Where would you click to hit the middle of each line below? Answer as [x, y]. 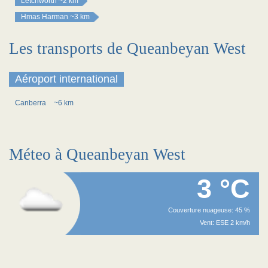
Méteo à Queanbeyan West [97, 154]
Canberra [31, 103]
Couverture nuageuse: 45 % [209, 210]
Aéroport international [66, 79]
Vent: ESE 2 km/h [225, 223]
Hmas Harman [45, 17]
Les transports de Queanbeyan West [127, 48]
